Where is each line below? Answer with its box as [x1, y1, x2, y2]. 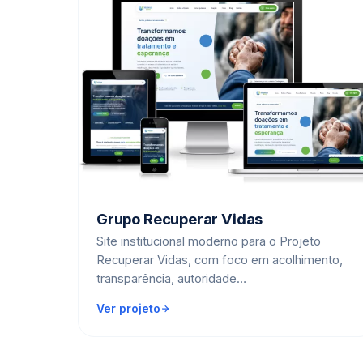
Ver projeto [96, 301, 160, 315]
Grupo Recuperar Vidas [96, 209, 263, 228]
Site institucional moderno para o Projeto [96, 233, 321, 249]
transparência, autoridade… [96, 271, 246, 286]
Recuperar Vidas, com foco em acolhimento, [96, 252, 343, 267]
